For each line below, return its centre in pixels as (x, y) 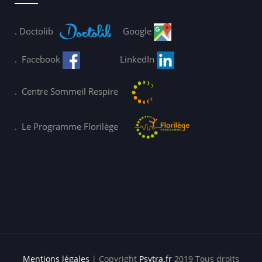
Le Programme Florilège (78, 126)
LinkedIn (138, 59)
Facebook (42, 59)
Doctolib (36, 31)
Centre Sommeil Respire (71, 92)
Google (138, 31)
